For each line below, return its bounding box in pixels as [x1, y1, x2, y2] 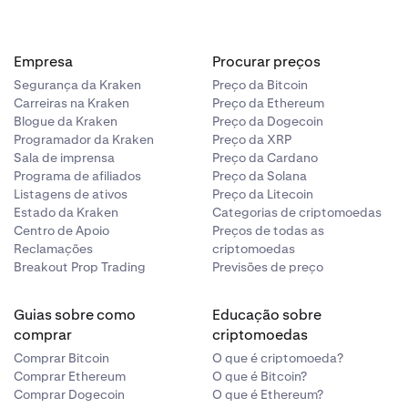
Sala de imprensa [13, 149, 115, 166]
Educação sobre [212, 305, 322, 324]
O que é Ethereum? [212, 386, 324, 403]
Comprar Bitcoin [13, 350, 109, 366]
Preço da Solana [212, 168, 308, 184]
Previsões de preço [212, 259, 324, 275]
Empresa [13, 52, 73, 71]
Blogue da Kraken [13, 113, 117, 129]
